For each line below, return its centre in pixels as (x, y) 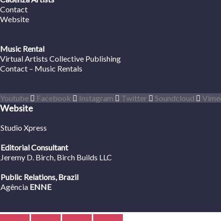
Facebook (54, 98)
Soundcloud (175, 98)
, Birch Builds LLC (83, 157)
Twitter (134, 98)
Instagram (96, 98)
